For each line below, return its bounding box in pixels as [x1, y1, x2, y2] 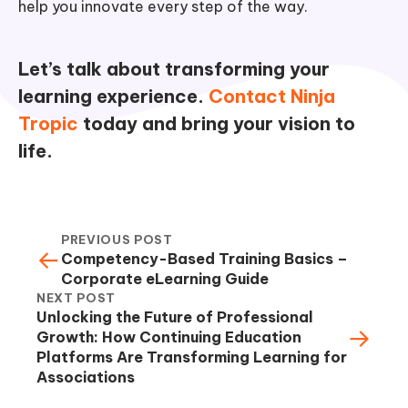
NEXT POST [36, 290, 116, 305]
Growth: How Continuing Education [36, 327, 301, 346]
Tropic [18, 111, 78, 135]
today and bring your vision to [78, 111, 355, 135]
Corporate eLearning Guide [61, 269, 269, 288]
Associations [36, 367, 135, 386]
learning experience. [18, 84, 204, 107]
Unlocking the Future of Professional [36, 307, 313, 326]
